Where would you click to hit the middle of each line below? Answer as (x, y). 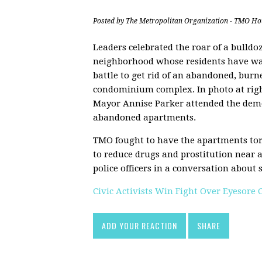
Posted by (109, 21)
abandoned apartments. (144, 118)
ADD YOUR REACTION (139, 226)
